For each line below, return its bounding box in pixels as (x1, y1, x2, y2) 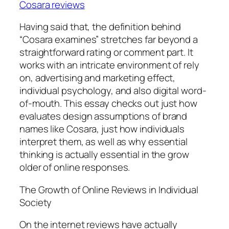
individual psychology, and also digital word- (19, 84, 207, 98)
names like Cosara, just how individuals (19, 122, 185, 136)
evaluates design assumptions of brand (19, 109, 188, 123)
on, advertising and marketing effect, (19, 71, 176, 85)
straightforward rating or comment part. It (19, 45, 193, 59)
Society (19, 195, 52, 209)
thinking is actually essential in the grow (19, 148, 189, 162)
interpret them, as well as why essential (19, 135, 188, 149)
